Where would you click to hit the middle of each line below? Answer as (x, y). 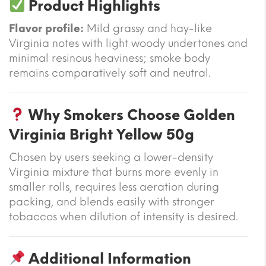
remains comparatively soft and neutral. (110, 73)
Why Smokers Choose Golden (130, 115)
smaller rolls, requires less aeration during (114, 187)
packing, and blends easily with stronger (112, 202)
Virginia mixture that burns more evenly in (114, 172)
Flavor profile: (46, 28)
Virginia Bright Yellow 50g (102, 134)
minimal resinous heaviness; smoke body (110, 58)
